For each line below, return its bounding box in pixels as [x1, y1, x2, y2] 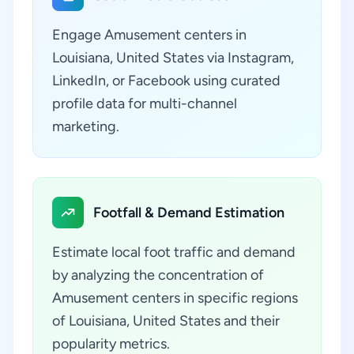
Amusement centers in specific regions [52, 289, 298, 307]
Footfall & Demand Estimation [93, 204, 284, 221]
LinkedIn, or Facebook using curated [52, 72, 281, 89]
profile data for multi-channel [52, 95, 237, 112]
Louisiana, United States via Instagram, [52, 49, 294, 66]
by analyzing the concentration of [52, 266, 264, 284]
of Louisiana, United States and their [52, 312, 280, 330]
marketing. [52, 118, 119, 135]
